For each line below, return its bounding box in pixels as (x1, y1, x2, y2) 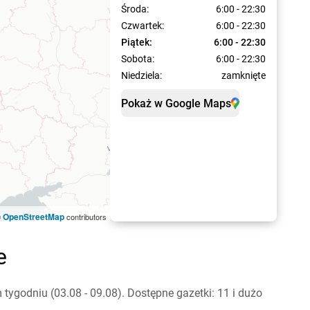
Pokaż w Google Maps (120, 96, 231, 110)
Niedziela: (120, 70, 162, 81)
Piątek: (120, 37, 152, 48)
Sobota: (120, 53, 154, 64)
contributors (64, 211, 107, 222)
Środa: (120, 3, 149, 15)
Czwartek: (120, 20, 164, 31)
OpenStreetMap (2, 210, 64, 223)
